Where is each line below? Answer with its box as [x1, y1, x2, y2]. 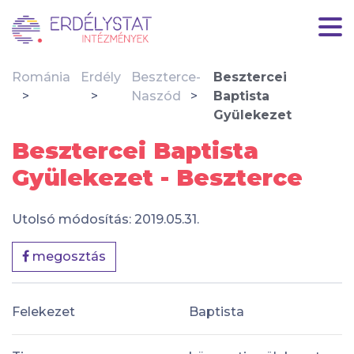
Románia [12, 70, 70, 85]
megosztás [29, 249, 106, 264]
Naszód [130, 88, 181, 104]
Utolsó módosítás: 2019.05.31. [12, 212, 199, 227]
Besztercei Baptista [12, 137, 258, 164]
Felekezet [12, 303, 75, 319]
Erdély [80, 70, 121, 85]
